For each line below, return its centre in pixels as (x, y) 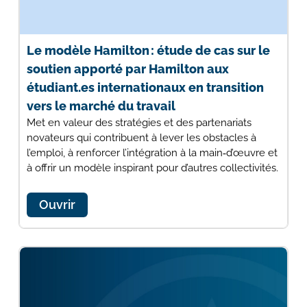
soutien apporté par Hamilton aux (127, 69)
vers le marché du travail (101, 106)
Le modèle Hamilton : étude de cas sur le (148, 51)
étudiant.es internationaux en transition (145, 88)
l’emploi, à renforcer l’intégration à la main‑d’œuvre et (152, 153)
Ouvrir (57, 205)
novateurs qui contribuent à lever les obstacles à (141, 138)
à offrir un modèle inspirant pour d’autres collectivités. (152, 168)
